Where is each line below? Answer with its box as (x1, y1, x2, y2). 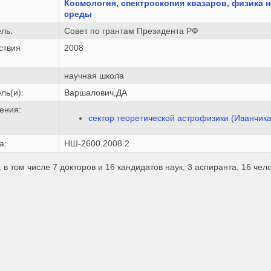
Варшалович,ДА (64, 87, 128, 97)
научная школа (64, 70, 125, 80)
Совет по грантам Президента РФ (64, 25, 199, 36)
